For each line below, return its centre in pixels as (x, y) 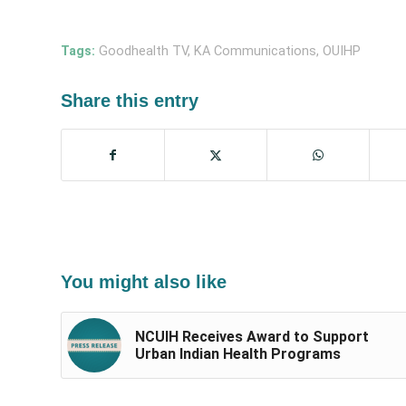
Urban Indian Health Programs (238, 353)
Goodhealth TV (143, 51)
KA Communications (255, 51)
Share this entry (130, 100)
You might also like (144, 281)
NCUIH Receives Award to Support (252, 336)
